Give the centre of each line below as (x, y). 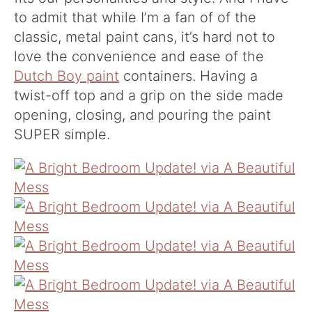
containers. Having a (188, 76)
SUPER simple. (66, 134)
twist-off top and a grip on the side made (149, 95)
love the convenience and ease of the (139, 56)
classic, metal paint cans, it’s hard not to (145, 37)
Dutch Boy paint (67, 76)
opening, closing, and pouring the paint (142, 115)
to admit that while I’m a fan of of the (135, 17)
